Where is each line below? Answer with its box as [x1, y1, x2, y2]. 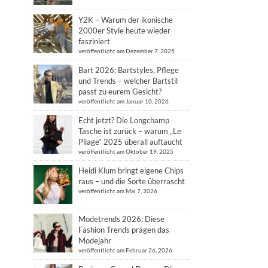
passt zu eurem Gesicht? [78, 87, 162, 96]
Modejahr [78, 236, 111, 245]
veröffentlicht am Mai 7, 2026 [78, 187, 157, 194]
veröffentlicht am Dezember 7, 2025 [78, 47, 175, 54]
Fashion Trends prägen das [78, 225, 169, 234]
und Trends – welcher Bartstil [78, 76, 178, 86]
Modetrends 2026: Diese [78, 214, 165, 224]
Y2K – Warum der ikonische [78, 15, 173, 25]
